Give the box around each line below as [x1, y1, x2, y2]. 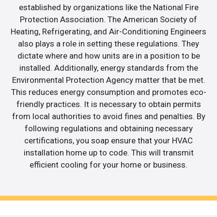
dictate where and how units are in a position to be [17, 51, 200, 61]
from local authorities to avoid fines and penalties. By [12, 111, 205, 122]
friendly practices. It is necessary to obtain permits [16, 99, 201, 109]
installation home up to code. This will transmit [23, 148, 194, 158]
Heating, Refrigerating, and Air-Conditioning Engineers [11, 27, 206, 37]
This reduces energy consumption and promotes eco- [11, 87, 206, 97]
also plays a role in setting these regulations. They [18, 39, 199, 49]
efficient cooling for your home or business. [30, 160, 187, 170]
